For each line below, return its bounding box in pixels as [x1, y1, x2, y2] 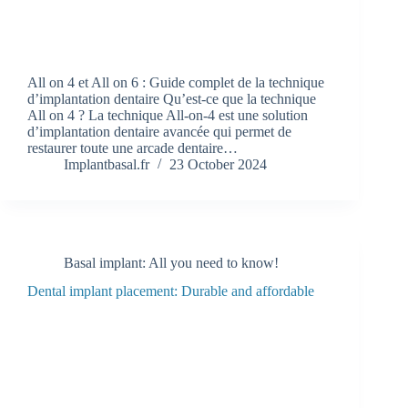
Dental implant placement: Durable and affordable [27, 283, 314, 300]
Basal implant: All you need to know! [64, 255, 279, 271]
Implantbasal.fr [64, 157, 149, 173]
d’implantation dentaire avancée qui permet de [27, 124, 291, 140]
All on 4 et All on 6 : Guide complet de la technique [27, 75, 324, 91]
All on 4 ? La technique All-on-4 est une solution [27, 107, 308, 124]
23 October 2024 [169, 157, 267, 173]
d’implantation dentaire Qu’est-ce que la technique [27, 91, 316, 107]
